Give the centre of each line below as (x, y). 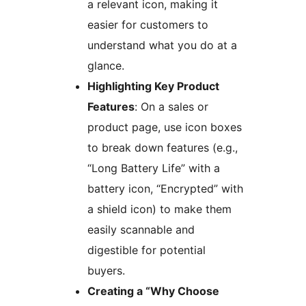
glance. (106, 66)
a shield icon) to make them (159, 209)
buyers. (106, 271)
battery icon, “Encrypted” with (165, 189)
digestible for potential (147, 250)
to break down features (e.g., (163, 148)
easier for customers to (148, 25)
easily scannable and (141, 230)
